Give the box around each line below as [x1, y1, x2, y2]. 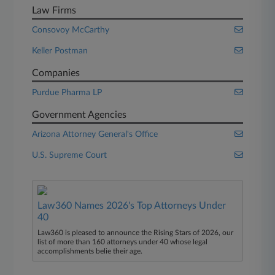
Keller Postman [32, 47, 88, 55]
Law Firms [32, 6, 77, 15]
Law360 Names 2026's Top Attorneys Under [37, 201, 227, 211]
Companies [32, 68, 80, 78]
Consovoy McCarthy [32, 26, 110, 34]
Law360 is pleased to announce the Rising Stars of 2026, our [37, 229, 234, 236]
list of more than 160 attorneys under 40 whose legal [37, 238, 208, 246]
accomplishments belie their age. [37, 247, 143, 255]
